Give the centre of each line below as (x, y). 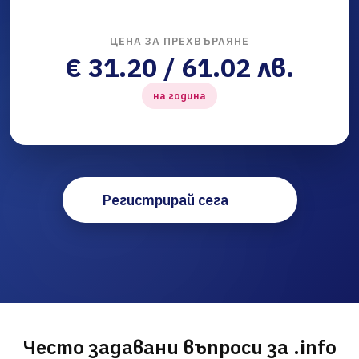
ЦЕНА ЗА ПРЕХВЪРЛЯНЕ (179, 42)
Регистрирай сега (165, 200)
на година (179, 96)
